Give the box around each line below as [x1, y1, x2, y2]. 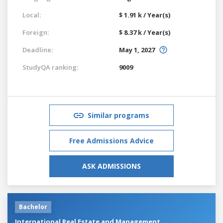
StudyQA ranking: [22, 62, 78, 72]
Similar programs [88, 110, 149, 120]
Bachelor [19, 202, 47, 211]
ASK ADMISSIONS [82, 161, 141, 171]
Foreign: [22, 27, 49, 37]
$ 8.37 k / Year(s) [119, 27, 170, 37]
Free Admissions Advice [69, 135, 154, 145]
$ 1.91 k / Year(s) [119, 10, 170, 19]
